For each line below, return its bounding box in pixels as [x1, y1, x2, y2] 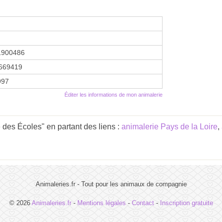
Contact [131, 199, 154, 207]
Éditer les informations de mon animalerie [64, 91, 163, 98]
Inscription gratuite [160, 199, 213, 207]
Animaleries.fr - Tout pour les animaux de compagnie [35, 180, 187, 188]
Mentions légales [77, 199, 126, 207]
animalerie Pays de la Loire [121, 122, 218, 131]
